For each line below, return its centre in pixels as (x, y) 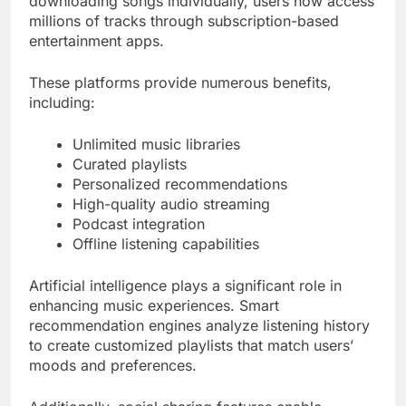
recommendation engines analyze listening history (199, 326)
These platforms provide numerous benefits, (180, 83)
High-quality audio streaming (171, 204)
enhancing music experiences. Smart (154, 306)
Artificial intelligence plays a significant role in (185, 286)
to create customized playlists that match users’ (191, 346)
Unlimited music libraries (156, 145)
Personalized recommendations (180, 184)
